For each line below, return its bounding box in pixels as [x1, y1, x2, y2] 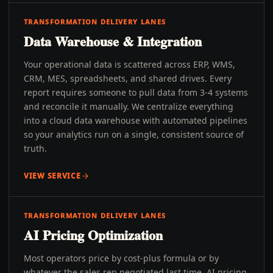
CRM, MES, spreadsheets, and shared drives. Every [24, 73, 232, 84]
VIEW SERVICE [24, 171, 81, 181]
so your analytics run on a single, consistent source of [24, 129, 244, 140]
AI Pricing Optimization [24, 225, 163, 245]
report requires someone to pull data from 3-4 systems [24, 87, 248, 98]
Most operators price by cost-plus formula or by [24, 252, 219, 264]
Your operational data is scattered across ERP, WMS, [24, 58, 235, 70]
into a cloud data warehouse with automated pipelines [24, 115, 247, 126]
